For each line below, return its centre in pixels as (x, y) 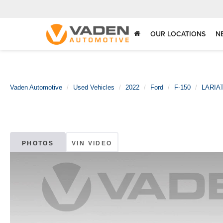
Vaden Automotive (36, 87)
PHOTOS (38, 144)
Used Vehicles (94, 87)
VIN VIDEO (92, 144)
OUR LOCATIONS (178, 34)
